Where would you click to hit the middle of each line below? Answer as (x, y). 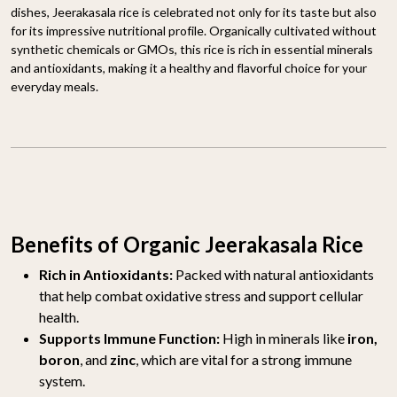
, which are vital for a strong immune (244, 359)
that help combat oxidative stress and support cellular (201, 295)
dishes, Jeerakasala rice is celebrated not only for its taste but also (194, 12)
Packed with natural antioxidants (275, 274)
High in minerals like (285, 338)
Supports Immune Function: (131, 338)
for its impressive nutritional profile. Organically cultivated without (194, 30)
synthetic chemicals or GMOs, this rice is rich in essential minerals (192, 49)
